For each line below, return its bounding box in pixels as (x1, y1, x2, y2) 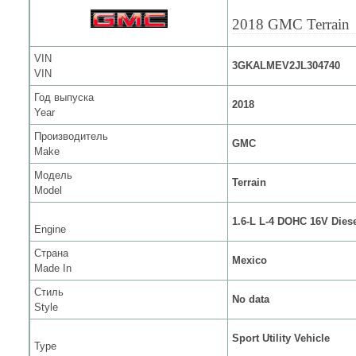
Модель (34, 169, 72, 181)
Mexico (232, 254, 267, 266)
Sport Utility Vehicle (232, 332, 330, 344)
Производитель (34, 130, 108, 142)
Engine (34, 223, 66, 235)
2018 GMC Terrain (232, 16, 350, 33)
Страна (34, 247, 68, 259)
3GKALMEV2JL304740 (232, 60, 340, 72)
